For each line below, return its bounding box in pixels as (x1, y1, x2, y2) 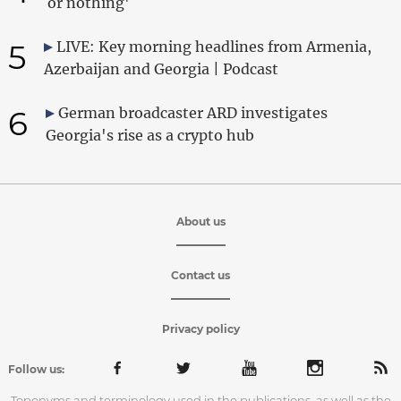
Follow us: (7, 362, 64, 376)
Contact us (171, 268, 230, 282)
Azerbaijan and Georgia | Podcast (43, 59, 278, 78)
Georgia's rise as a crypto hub (45, 125, 254, 144)
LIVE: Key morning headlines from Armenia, (55, 37, 371, 55)
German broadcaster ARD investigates (57, 103, 328, 122)
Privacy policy (161, 321, 240, 336)
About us (175, 214, 226, 228)
